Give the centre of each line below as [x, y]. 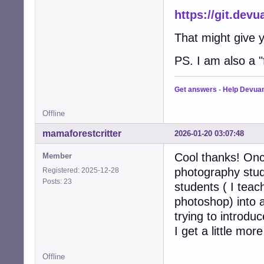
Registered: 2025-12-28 [81, 170]
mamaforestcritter [82, 133]
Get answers [196, 89]
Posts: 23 [59, 181]
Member [57, 156]
